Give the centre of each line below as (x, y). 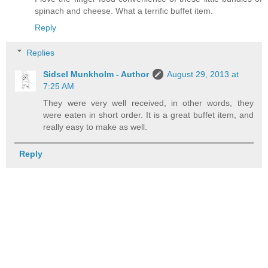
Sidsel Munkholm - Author (96, 74)
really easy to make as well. (95, 127)
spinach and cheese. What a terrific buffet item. (124, 11)
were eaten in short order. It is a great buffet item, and (148, 115)
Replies (41, 52)
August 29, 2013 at (203, 74)
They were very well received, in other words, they (148, 103)
